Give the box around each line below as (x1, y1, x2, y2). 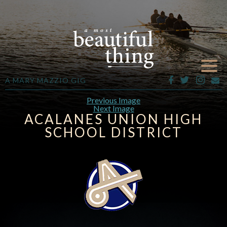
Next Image (93, 103, 134, 113)
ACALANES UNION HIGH (24, 111, 203, 127)
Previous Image (87, 95, 140, 105)
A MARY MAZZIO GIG (5, 76, 86, 85)
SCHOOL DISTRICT (45, 124, 182, 140)
